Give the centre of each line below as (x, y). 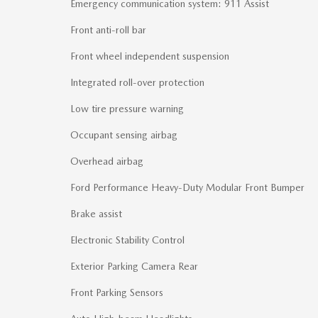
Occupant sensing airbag (124, 135)
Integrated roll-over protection (137, 83)
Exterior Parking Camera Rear (134, 267)
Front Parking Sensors (117, 293)
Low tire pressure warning (127, 109)
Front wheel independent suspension (150, 56)
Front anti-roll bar (108, 30)
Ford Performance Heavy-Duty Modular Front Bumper (187, 188)
